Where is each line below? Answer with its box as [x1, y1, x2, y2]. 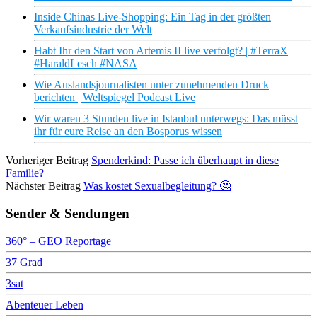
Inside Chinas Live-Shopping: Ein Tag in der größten [34, 11, 271, 23]
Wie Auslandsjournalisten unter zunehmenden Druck [34, 79, 269, 91]
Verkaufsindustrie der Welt [34, 23, 152, 36]
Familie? [6, 167, 44, 180]
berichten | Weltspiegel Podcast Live [34, 91, 195, 104]
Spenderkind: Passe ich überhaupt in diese [91, 154, 279, 167]
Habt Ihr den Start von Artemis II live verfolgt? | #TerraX [34, 45, 288, 57]
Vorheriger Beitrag [6, 154, 88, 167]
